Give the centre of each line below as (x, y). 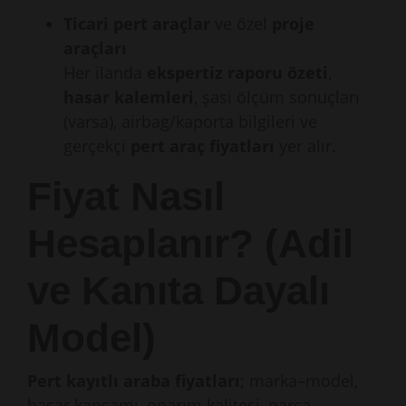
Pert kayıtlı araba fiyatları (134, 381)
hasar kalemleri (129, 97)
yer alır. (305, 146)
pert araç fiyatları (203, 146)
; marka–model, (299, 381)
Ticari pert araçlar (137, 24)
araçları (95, 48)
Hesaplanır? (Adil (190, 243)
